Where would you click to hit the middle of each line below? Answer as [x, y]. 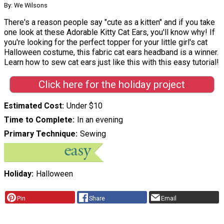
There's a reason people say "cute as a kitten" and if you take [109, 22]
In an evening [100, 120]
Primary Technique [40, 134]
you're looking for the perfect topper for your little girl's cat [106, 42]
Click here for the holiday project [112, 84]
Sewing [93, 134]
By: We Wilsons [26, 5]
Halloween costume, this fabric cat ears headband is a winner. [111, 52]
